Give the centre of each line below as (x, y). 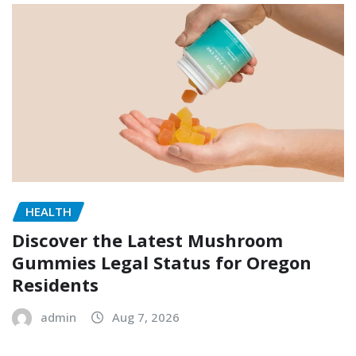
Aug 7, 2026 (146, 317)
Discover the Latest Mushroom (147, 240)
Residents (55, 285)
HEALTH (48, 211)
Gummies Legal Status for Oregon (162, 263)
